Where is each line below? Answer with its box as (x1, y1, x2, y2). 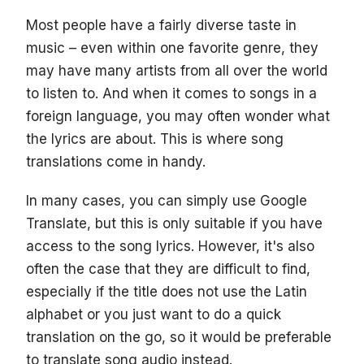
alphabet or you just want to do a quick (26, 306, 281, 323)
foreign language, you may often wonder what (26, 108, 330, 125)
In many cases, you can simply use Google (26, 193, 307, 210)
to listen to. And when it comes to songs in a (26, 85, 317, 102)
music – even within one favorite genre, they (26, 40, 318, 57)
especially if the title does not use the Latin (26, 284, 307, 301)
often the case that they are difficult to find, (26, 261, 310, 278)
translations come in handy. (26, 154, 206, 171)
